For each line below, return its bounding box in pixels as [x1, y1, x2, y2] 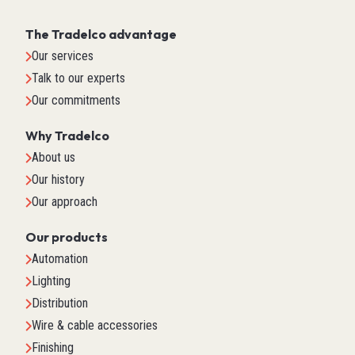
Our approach [32, 194, 97, 210]
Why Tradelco [25, 128, 109, 144]
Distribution [32, 296, 88, 311]
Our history [32, 172, 85, 188]
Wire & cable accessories [32, 318, 158, 334]
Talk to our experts [32, 71, 125, 86]
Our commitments [32, 93, 120, 109]
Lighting [32, 273, 71, 289]
